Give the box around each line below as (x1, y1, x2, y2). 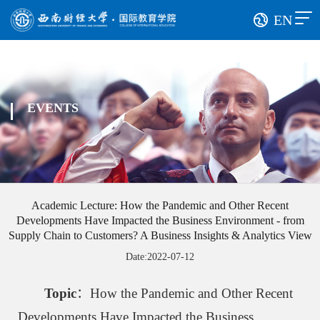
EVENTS (27, 101, 79, 115)
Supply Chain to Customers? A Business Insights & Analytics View (8, 229, 312, 241)
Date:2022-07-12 (126, 251, 194, 262)
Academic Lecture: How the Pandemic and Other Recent (31, 199, 289, 211)
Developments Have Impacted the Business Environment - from (16, 214, 304, 226)
